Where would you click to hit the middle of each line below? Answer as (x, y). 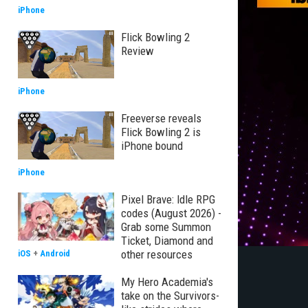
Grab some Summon (166, 227)
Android (55, 253)
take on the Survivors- (170, 296)
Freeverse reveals (161, 118)
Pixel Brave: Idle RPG (168, 199)
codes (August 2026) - (171, 213)
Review (137, 51)
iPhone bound (152, 146)
